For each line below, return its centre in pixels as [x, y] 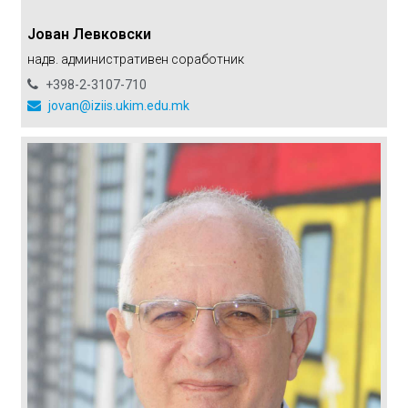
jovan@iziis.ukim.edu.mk [117, 106]
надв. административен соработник [135, 60]
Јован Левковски [89, 35]
